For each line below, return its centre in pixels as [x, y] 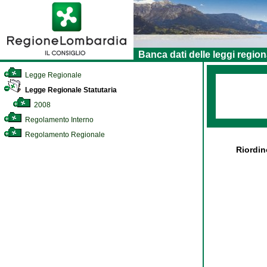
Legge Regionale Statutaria [70, 90]
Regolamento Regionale [64, 135]
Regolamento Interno [58, 120]
